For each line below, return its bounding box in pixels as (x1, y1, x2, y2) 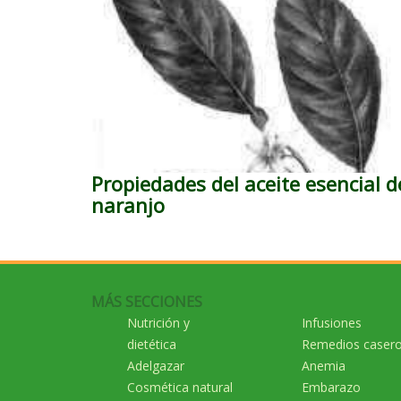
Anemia (302, 357, 346, 374)
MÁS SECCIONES (91, 292, 202, 311)
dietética (127, 336, 176, 353)
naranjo (91, 192, 165, 218)
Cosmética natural (127, 379, 233, 396)
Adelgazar (127, 357, 184, 374)
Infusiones (302, 314, 362, 331)
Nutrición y (127, 314, 190, 331)
